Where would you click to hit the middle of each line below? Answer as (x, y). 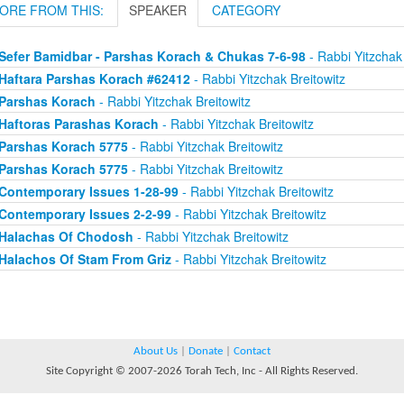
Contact (252, 351)
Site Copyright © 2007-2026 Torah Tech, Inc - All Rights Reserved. (202, 371)
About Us (156, 351)
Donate (206, 351)
